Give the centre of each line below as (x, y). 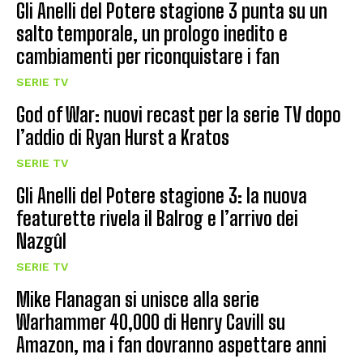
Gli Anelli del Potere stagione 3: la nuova (162, 196)
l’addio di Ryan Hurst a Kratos (123, 138)
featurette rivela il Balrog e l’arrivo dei (157, 219)
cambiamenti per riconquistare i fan (148, 57)
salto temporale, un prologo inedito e (152, 34)
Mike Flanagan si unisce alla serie (138, 300)
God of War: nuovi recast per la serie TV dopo (179, 115)
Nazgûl (41, 241)
